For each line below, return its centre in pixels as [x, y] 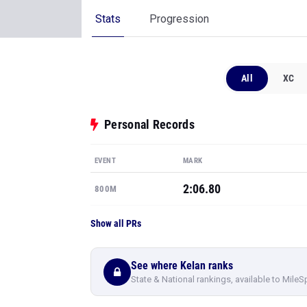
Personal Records [149, 124]
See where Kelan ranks [182, 265]
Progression [179, 19]
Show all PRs [116, 223]
